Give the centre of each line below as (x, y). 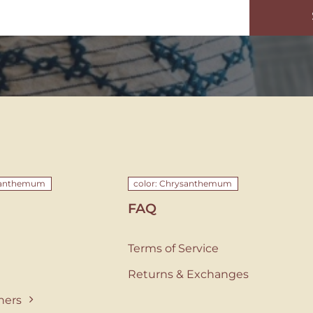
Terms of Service (173, 248)
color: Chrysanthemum (183, 183)
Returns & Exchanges (188, 274)
